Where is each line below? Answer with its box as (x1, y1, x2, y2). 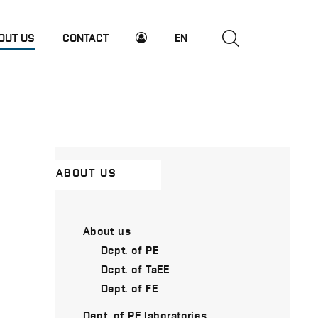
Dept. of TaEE (100, 261, 170, 276)
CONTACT (62, 30, 109, 45)
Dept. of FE (100, 280, 158, 295)
